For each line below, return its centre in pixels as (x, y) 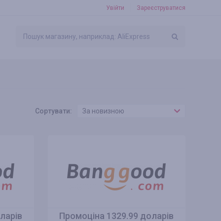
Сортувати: (54, 111)
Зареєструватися (161, 8)
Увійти (115, 8)
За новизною (103, 111)
